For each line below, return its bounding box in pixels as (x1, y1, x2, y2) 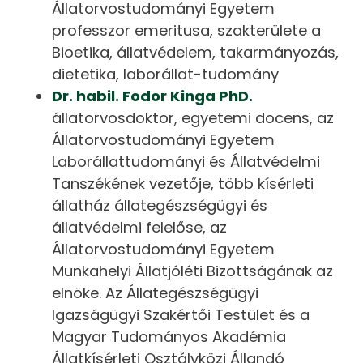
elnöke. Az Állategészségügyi (52, 282, 259, 303)
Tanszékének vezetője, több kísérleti (52, 173, 314, 194)
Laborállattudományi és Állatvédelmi (52, 151, 321, 172)
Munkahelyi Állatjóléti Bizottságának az (52, 260, 334, 281)
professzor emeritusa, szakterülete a (52, 19, 322, 41)
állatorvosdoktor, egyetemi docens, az (52, 107, 335, 128)
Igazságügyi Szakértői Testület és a (52, 304, 310, 325)
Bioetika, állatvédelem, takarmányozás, (52, 41, 340, 62)
